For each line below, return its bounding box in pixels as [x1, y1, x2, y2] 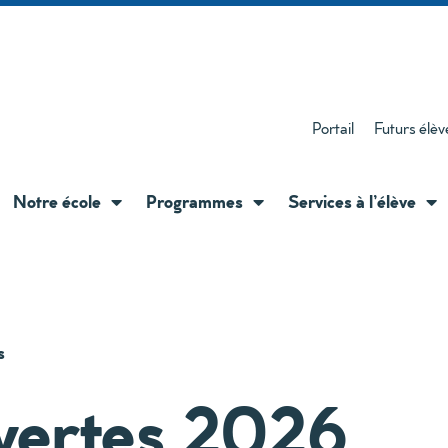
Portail [312, 117, 355, 139]
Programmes [146, 188, 244, 214]
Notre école [13, 188, 102, 214]
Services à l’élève [288, 188, 417, 214]
